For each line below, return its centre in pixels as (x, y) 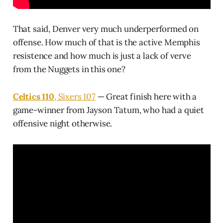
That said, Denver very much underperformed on (106, 29)
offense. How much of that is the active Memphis (106, 43)
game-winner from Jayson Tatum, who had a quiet (108, 110)
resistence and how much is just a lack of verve (102, 56)
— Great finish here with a (146, 97)
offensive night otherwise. (62, 124)
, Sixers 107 (75, 97)
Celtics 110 (33, 97)
